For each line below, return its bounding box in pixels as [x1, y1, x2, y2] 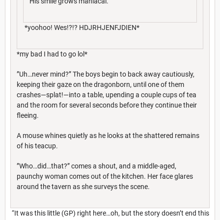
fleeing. [17, 111, 40, 119]
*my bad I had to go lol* [17, 50, 87, 58]
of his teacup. [17, 141, 58, 150]
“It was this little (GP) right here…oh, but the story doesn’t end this [10, 209, 209, 217]
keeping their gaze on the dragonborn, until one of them [17, 80, 184, 88]
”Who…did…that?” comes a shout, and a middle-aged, [17, 162, 176, 170]
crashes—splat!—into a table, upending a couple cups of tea [17, 90, 196, 99]
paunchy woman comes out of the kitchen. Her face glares [17, 172, 193, 180]
